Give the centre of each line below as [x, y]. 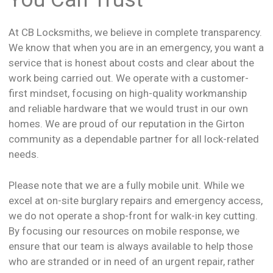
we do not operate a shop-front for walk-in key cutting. [133, 215]
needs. [24, 154]
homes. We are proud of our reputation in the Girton [126, 124]
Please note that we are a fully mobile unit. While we [126, 185]
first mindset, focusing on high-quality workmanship [128, 94]
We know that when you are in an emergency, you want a [136, 48]
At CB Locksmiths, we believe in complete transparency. [135, 33]
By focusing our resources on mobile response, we [124, 231]
